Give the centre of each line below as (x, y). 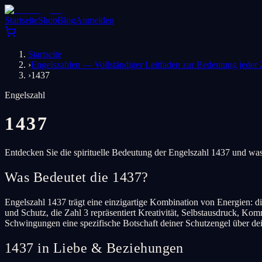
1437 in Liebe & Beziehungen (94, 248)
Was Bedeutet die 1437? (77, 177)
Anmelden (95, 20)
